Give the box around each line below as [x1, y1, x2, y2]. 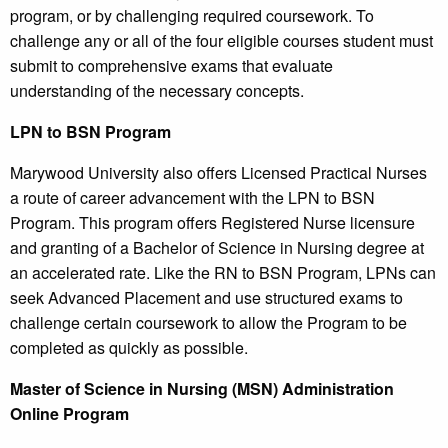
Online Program [10, 402, 129, 426]
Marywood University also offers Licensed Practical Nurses [10, 161, 427, 185]
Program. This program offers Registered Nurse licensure [10, 211, 415, 235]
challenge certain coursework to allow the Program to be [10, 311, 407, 335]
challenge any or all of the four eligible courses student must [10, 29, 433, 53]
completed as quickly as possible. [10, 336, 248, 360]
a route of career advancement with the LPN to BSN [10, 186, 375, 210]
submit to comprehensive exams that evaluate [10, 54, 333, 78]
